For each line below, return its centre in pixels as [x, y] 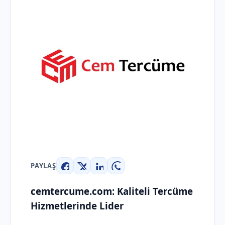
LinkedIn [116, 172]
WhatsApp [136, 172]
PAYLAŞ [43, 166]
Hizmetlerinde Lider [77, 205]
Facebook [83, 172]
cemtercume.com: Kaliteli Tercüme [112, 191]
